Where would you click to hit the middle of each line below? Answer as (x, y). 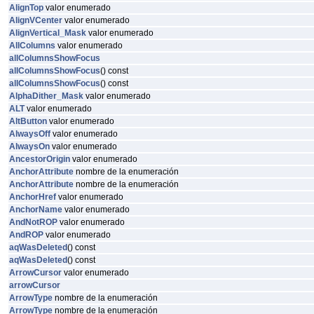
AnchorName (36, 210)
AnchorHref (33, 197)
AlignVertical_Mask (48, 33)
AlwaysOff (30, 134)
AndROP (26, 235)
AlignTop (26, 8)
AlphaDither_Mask (46, 96)
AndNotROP (33, 222)
